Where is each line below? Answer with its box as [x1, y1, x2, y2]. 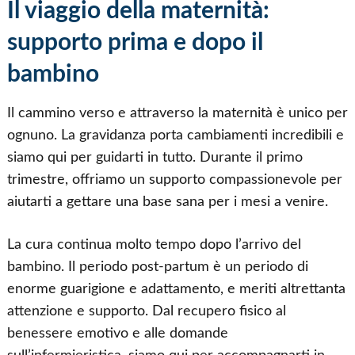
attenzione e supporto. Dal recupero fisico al [6, 303, 286, 318]
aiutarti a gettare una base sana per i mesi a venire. [6, 194, 328, 208]
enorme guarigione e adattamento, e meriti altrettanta [6, 281, 345, 296]
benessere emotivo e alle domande [6, 326, 228, 340]
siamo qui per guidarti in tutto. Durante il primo [6, 150, 303, 164]
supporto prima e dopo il [6, 30, 263, 55]
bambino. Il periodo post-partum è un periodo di [6, 259, 308, 273]
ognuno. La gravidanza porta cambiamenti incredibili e [6, 128, 344, 142]
